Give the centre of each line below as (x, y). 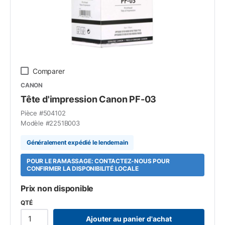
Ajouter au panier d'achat (129, 219)
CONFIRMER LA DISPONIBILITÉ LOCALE (83, 168)
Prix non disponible (57, 188)
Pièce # (32, 113)
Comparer (49, 71)
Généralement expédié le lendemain (77, 142)
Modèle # (35, 123)
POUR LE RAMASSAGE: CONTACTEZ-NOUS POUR (98, 161)
